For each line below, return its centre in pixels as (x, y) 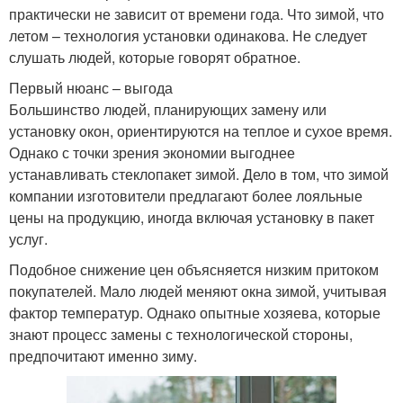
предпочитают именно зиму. (103, 355)
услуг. (28, 238)
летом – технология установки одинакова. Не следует (188, 35)
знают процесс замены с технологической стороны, (181, 334)
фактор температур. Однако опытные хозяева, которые (195, 312)
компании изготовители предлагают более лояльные (186, 195)
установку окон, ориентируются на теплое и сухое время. (201, 130)
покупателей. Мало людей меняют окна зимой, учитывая (198, 291)
